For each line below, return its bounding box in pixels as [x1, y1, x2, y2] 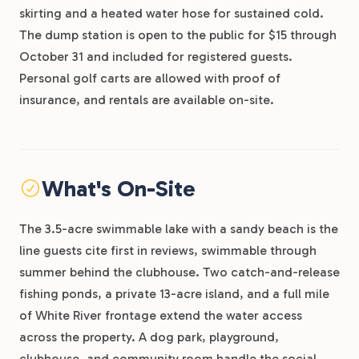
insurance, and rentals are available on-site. [19, 91, 274, 107]
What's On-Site [41, 175, 196, 202]
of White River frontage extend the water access [19, 307, 302, 323]
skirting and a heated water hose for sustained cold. [19, 5, 324, 21]
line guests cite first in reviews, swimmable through [19, 242, 317, 258]
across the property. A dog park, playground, [19, 329, 279, 345]
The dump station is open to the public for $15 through [19, 26, 337, 42]
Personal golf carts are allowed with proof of [19, 70, 280, 86]
